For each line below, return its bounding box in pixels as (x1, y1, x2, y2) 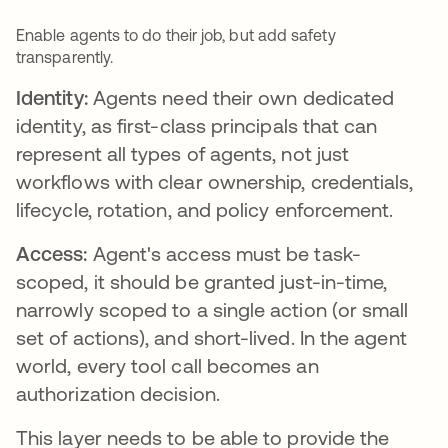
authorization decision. (16, 382, 220, 406)
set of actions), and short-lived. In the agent (16, 326, 407, 350)
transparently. (16, 48, 114, 67)
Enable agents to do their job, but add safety (16, 26, 336, 45)
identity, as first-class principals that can (16, 114, 378, 138)
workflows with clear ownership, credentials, (16, 170, 414, 194)
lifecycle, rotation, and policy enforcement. (16, 198, 394, 222)
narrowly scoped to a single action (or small (16, 298, 409, 322)
